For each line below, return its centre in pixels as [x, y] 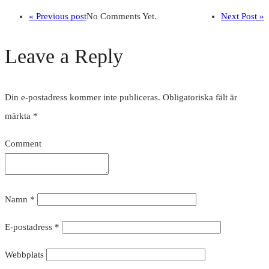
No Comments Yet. [122, 17]
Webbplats [24, 255]
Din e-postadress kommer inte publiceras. [83, 98]
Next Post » [243, 17]
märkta [19, 116]
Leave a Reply [64, 56]
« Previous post [58, 17]
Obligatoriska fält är [200, 98]
